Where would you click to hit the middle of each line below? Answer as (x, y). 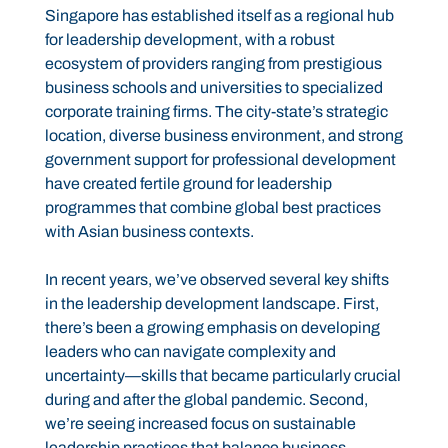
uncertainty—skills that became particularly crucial (222, 376)
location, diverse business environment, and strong (223, 136)
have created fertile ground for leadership (188, 184)
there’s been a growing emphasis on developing (212, 328)
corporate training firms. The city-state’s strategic (216, 112)
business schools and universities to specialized (213, 88)
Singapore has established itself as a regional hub (219, 16)
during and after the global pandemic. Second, (206, 400)
